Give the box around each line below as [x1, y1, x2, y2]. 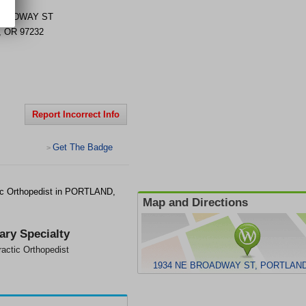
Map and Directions [143, 196, 248, 209]
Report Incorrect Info [32, 109, 120, 120]
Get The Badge [53, 142, 113, 152]
